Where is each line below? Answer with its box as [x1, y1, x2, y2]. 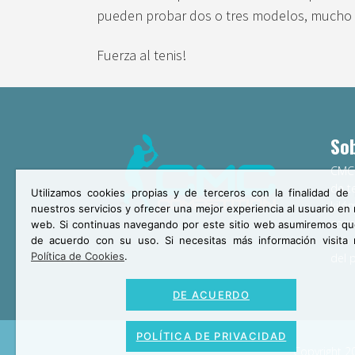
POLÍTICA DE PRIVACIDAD [136, 330, 287, 343]
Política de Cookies [31, 250, 124, 262]
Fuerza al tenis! [97, 46, 186, 65]
